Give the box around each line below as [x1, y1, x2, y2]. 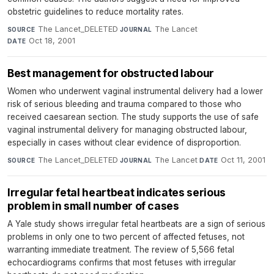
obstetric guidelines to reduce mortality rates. [7, 7, 183, 17]
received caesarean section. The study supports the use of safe [7, 112, 259, 122]
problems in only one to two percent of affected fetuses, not [7, 232, 245, 242]
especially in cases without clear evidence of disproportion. [7, 138, 241, 148]
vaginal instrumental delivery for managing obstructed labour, [7, 125, 247, 135]
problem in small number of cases [7, 199, 179, 213]
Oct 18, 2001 [29, 36, 76, 46]
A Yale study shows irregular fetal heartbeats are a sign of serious [7, 219, 265, 229]
